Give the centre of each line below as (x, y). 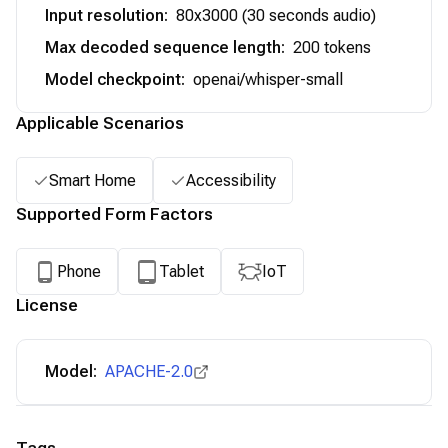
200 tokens (332, 47)
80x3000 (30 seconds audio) (276, 15)
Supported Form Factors (114, 214)
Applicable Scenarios (100, 123)
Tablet (181, 271)
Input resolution (104, 15)
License (47, 305)
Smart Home (92, 180)
